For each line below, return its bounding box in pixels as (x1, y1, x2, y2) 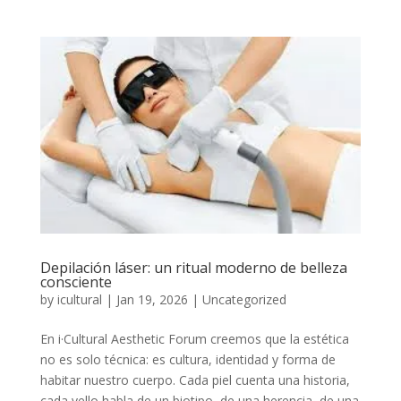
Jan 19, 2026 (115, 290, 188, 308)
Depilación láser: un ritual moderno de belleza (39, 257, 347, 277)
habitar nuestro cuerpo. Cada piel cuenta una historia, (39, 371, 350, 388)
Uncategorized (201, 290, 286, 308)
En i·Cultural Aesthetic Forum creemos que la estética (39, 329, 349, 347)
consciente (39, 271, 112, 292)
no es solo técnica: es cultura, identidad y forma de (39, 350, 336, 368)
